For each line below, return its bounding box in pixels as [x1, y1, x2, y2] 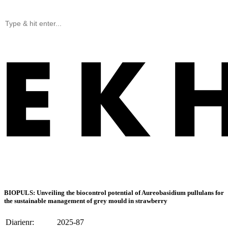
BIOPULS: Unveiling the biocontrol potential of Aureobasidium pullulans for [4, 189, 224, 197]
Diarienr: [6, 218, 34, 227]
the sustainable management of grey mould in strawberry [4, 197, 167, 205]
